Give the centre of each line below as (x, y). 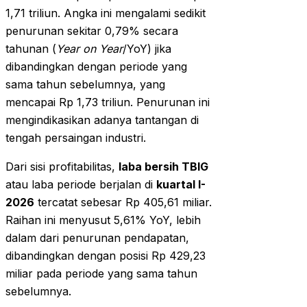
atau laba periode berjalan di (81, 185)
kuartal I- (181, 185)
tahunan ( (31, 49)
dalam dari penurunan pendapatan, (97, 238)
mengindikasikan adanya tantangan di (102, 120)
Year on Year (89, 49)
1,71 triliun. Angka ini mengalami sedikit (106, 13)
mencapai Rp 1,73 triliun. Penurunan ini (108, 102)
